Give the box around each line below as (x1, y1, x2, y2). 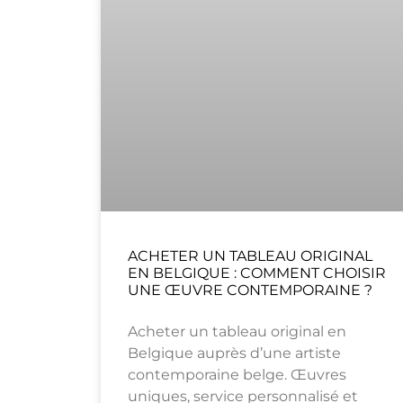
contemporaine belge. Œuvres (128, 366, 346, 384)
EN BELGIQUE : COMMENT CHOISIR (128, 264, 386, 282)
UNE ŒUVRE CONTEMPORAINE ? (128, 282, 372, 300)
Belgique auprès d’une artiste (128, 345, 341, 363)
